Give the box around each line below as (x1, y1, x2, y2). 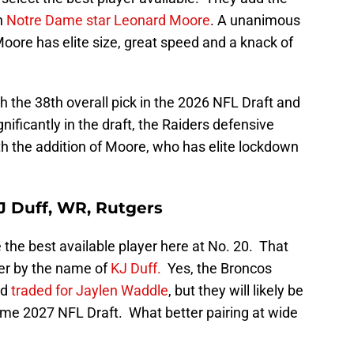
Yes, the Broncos (161, 260, 272, 277)
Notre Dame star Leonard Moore (6, 12, 210, 29)
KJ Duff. (111, 260, 161, 277)
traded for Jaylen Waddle (11, 282, 168, 299)
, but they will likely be (168, 282, 303, 299)
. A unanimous (210, 12, 300, 29)
